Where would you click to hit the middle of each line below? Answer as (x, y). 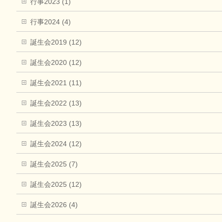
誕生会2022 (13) (56, 103)
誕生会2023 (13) (56, 123)
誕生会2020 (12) (56, 62)
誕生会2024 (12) (56, 143)
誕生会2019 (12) (56, 42)
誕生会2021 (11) (56, 83)
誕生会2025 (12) (56, 184)
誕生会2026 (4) (54, 204)
